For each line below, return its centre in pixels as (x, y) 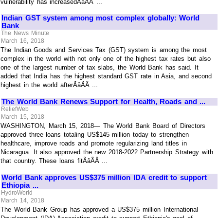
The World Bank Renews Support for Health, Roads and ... (104, 101)
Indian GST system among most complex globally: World (101, 18)
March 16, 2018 (23, 41)
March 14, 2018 (23, 200)
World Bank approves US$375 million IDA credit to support (104, 177)
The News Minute (25, 33)
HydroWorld (17, 193)
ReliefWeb (15, 109)
